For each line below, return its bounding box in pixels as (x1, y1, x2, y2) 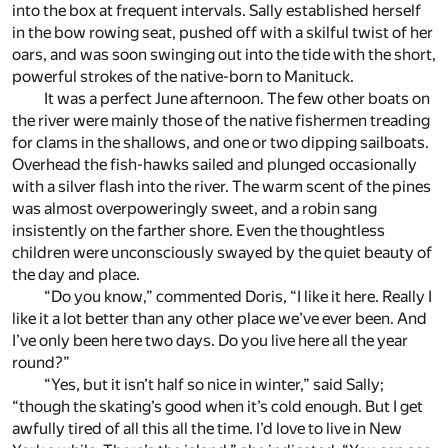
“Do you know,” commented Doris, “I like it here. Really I (44, 287, 432, 307)
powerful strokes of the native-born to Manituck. (12, 67, 354, 87)
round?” (12, 353, 70, 373)
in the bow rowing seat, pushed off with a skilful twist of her (12, 23, 433, 43)
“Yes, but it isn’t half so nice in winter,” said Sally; (44, 375, 384, 395)
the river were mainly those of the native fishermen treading (12, 111, 430, 131)
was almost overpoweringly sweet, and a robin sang (12, 199, 377, 219)
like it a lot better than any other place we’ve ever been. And (12, 309, 427, 329)
